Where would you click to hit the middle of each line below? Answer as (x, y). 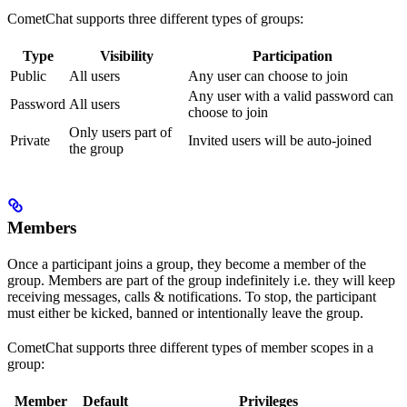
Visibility (127, 56)
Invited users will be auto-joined (280, 141)
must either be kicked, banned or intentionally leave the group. (185, 313)
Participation (293, 56)
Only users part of (120, 133)
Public (28, 76)
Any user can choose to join (268, 76)
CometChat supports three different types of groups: (155, 19)
